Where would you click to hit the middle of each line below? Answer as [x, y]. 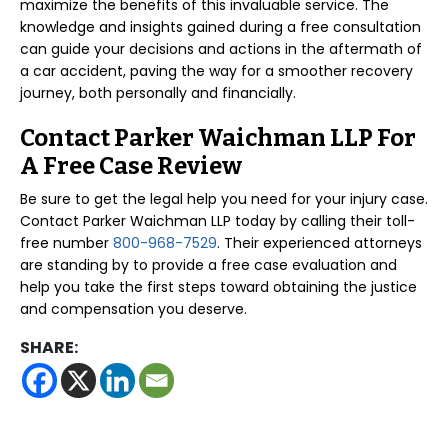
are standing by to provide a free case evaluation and [208, 265]
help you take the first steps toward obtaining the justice [218, 287]
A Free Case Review [131, 166]
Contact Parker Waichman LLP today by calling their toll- [217, 221]
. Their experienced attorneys [319, 243]
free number [66, 243]
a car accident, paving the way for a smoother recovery [216, 71]
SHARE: [49, 347]
